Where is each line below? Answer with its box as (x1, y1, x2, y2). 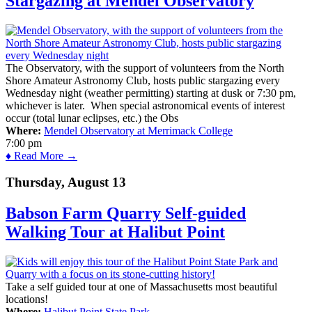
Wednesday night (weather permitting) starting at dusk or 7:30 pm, (6, 86, 296, 99)
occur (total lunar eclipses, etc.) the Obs (6, 111, 178, 124)
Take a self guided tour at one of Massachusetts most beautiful (6, 281, 277, 293)
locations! (6, 293, 48, 306)
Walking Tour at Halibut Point (6, 223, 225, 242)
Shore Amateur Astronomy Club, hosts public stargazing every (6, 74, 280, 86)
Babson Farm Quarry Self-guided (6, 204, 246, 223)
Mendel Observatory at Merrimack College (44, 124, 233, 136)
